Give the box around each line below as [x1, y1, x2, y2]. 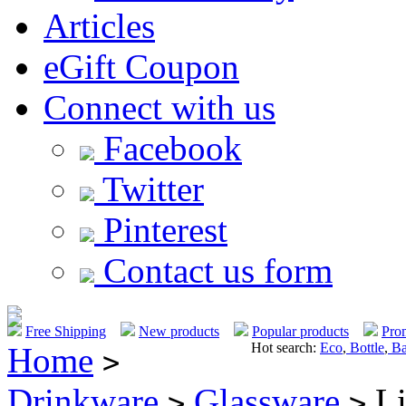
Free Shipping [25, 323, 106, 339]
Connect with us [43, 87, 275, 127]
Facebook [94, 128, 242, 168]
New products [139, 323, 219, 339]
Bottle [346, 339, 384, 355]
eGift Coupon [43, 46, 239, 86]
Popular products [252, 323, 349, 339]
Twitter [94, 169, 204, 208]
